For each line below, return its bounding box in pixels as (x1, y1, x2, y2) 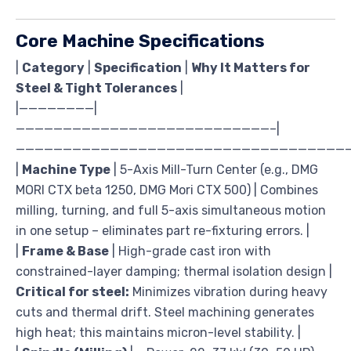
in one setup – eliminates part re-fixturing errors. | (16, 223, 309, 239)
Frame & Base (22, 244, 109, 259)
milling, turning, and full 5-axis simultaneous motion (16, 203, 326, 219)
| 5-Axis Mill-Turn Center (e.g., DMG (110, 162, 318, 178)
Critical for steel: (16, 284, 129, 300)
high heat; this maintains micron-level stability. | (16, 325, 301, 341)
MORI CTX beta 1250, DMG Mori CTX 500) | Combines (16, 183, 318, 198)
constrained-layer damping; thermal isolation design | (16, 264, 332, 280)
